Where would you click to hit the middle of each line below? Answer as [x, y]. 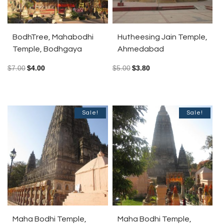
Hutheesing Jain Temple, [162, 37]
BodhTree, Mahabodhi [53, 37]
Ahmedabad [140, 49]
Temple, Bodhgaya [47, 49]
